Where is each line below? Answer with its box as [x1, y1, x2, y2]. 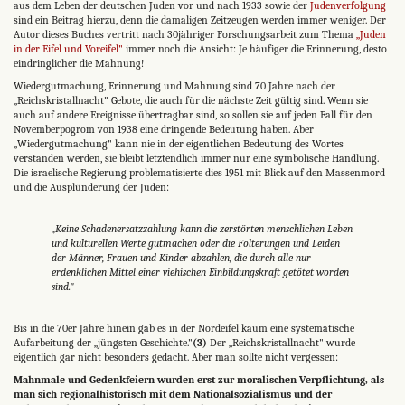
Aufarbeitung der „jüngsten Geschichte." [14, 335, 193, 349]
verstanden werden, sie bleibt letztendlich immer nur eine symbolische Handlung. [14, 151, 379, 165]
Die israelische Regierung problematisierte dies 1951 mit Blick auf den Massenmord [14, 165, 385, 179]
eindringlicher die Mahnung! [14, 56, 144, 70]
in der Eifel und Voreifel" [14, 42, 123, 55]
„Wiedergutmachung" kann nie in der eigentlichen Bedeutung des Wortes [14, 137, 344, 150]
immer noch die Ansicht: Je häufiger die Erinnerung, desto [123, 42, 387, 55]
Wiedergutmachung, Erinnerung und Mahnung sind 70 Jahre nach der [14, 79, 335, 92]
